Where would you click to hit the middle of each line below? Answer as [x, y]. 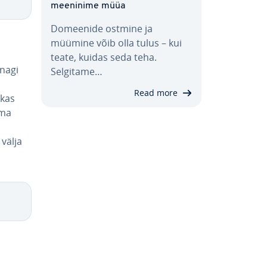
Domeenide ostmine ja [102, 28]
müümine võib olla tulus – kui [116, 43]
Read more [156, 92]
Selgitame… [77, 71]
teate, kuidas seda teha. [104, 57]
